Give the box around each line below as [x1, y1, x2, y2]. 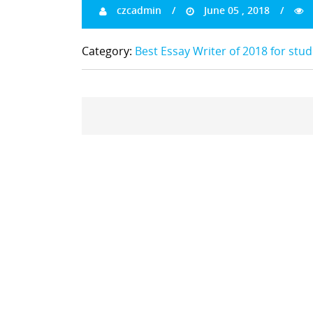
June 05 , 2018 [201, 3, 270, 17]
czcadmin [114, 3, 161, 17]
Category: [82, 43, 135, 59]
